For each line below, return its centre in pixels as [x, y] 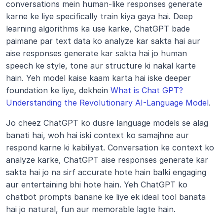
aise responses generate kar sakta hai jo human [96, 53]
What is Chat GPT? [147, 90]
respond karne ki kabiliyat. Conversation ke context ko [110, 147]
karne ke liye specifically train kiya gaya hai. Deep [99, 16]
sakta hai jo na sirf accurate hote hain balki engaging [106, 172]
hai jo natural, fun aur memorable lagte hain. [91, 209]
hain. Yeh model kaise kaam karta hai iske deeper [98, 78]
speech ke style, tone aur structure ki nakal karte [101, 66]
